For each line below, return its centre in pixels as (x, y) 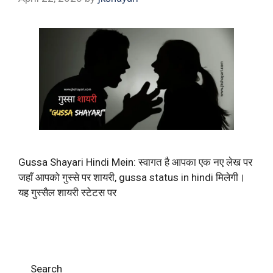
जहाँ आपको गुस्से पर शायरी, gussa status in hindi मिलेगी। (132, 178)
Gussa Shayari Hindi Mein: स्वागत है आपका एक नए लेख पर (135, 162)
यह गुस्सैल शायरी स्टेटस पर (67, 193)
